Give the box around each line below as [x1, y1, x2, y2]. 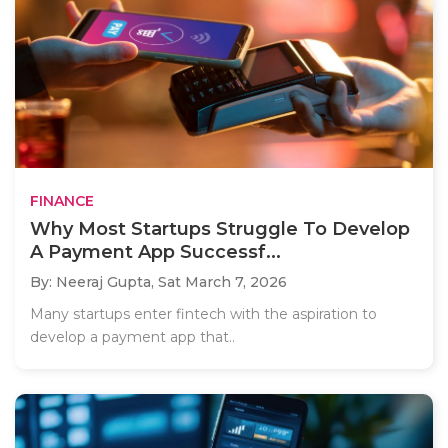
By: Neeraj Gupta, [30, 272, 158, 291]
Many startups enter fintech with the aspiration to [30, 304, 377, 323]
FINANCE [30, 191, 94, 210]
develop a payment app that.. [30, 327, 235, 346]
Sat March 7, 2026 [158, 272, 287, 291]
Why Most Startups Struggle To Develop [30, 217, 410, 240]
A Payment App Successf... [30, 240, 281, 263]
